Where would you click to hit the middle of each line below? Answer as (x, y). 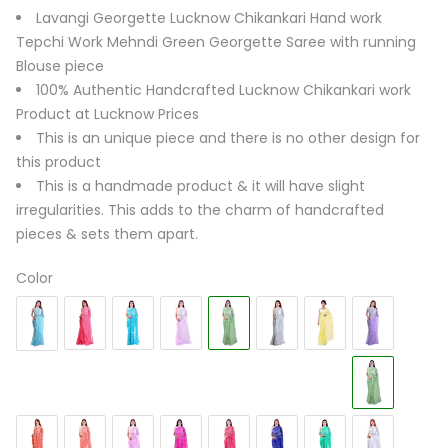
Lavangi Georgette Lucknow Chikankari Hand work (209, 18)
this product (58, 162)
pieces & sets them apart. (107, 234)
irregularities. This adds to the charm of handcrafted (200, 210)
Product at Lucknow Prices (107, 114)
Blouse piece (60, 66)
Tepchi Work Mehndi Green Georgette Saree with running (216, 42)
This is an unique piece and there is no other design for (228, 138)
